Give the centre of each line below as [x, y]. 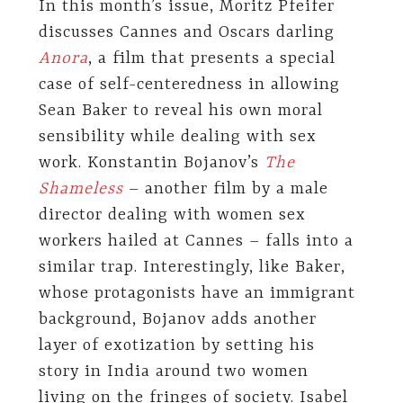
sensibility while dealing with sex [177, 137]
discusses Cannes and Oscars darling [186, 32]
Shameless [81, 189]
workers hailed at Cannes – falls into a [196, 241]
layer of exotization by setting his [176, 345]
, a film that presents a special [211, 58]
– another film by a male [225, 189]
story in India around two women [173, 372]
